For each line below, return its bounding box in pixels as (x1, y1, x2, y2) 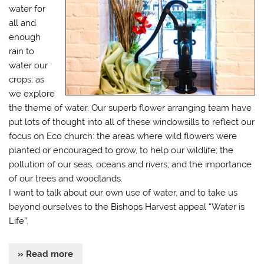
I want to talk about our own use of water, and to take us (9, 187, 238, 198)
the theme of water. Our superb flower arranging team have (9, 102, 252, 113)
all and (9, 17, 37, 28)
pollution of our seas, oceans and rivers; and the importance (9, 159, 252, 170)
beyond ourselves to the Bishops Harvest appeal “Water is (9, 201, 245, 212)
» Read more (18, 249, 74, 260)
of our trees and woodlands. (9, 173, 123, 184)
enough (9, 31, 41, 42)
